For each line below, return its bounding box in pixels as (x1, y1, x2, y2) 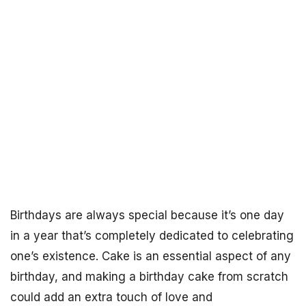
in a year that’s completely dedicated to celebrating (10, 229, 294, 242)
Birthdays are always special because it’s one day (10, 208, 284, 222)
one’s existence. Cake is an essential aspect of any (10, 249, 291, 263)
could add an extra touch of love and (10, 290, 212, 304)
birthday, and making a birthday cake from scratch (10, 270, 288, 283)
